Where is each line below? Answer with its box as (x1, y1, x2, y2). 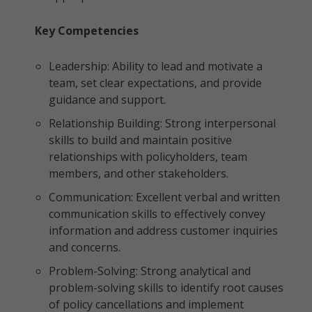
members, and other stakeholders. (49, 166, 228, 181)
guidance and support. (49, 92, 166, 107)
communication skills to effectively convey (49, 206, 265, 221)
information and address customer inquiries (49, 223, 278, 238)
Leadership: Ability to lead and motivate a (49, 58, 263, 74)
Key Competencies (35, 23, 139, 38)
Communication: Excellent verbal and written (49, 189, 280, 205)
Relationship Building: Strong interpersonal (49, 116, 276, 131)
